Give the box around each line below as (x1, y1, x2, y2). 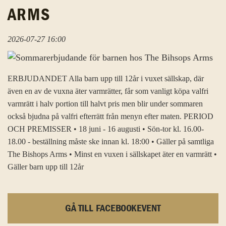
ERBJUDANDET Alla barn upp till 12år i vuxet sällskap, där (8, 74, 204, 84)
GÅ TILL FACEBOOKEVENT (65, 203, 161, 214)
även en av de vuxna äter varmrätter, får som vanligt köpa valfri (8, 86, 208, 96)
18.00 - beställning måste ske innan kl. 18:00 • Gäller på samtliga (8, 137, 214, 147)
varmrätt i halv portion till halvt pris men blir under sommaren (8, 99, 203, 109)
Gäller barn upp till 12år (8, 162, 84, 172)
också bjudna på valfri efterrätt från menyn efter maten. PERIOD (8, 111, 213, 122)
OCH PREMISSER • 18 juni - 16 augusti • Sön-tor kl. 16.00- (8, 124, 204, 134)
